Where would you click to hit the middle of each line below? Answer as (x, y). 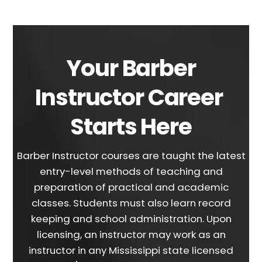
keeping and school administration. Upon (131, 219)
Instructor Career (131, 97)
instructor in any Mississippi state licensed (131, 251)
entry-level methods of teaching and (131, 172)
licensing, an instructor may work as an (131, 235)
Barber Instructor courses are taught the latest (131, 156)
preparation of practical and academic (131, 187)
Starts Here (131, 126)
